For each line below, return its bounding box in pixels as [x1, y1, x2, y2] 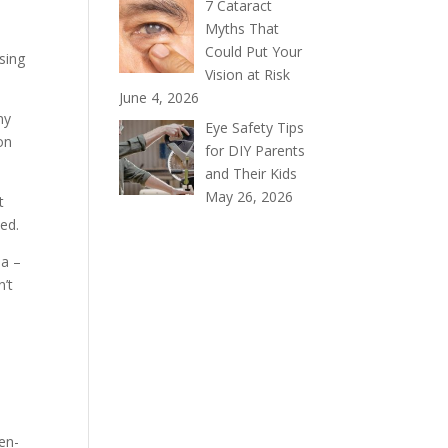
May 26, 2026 [204, 186, 293, 206]
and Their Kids [204, 163, 297, 183]
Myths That [204, 18, 279, 38]
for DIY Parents [204, 140, 305, 160]
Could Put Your [204, 41, 302, 61]
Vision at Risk [204, 64, 290, 84]
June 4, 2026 [119, 87, 200, 107]
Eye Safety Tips [204, 117, 304, 137]
